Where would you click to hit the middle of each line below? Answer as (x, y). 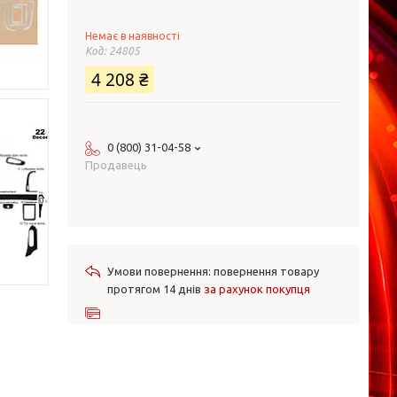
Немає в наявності (132, 36)
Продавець (116, 165)
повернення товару (266, 271)
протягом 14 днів (156, 289)
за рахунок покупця (257, 289)
